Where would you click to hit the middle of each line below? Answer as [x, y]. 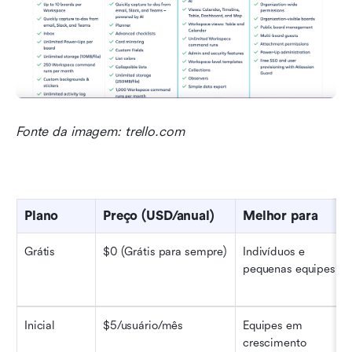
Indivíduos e [274, 252]
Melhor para [280, 216]
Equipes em [273, 326]
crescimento [275, 343]
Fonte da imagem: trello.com [100, 132]
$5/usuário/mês [143, 326]
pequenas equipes [289, 269]
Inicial [40, 326]
